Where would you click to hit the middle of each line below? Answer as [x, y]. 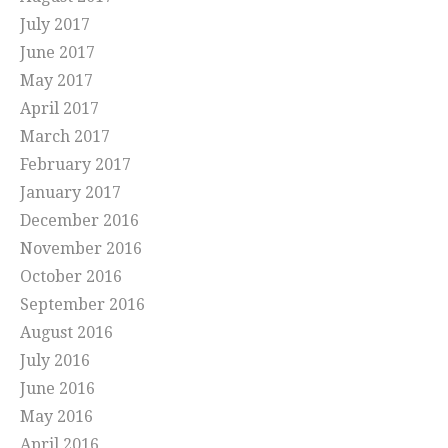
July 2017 [55, 25]
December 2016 [79, 221]
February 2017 [75, 165]
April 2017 [59, 109]
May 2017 [56, 81]
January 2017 [70, 193]
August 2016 [66, 333]
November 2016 [81, 249]
